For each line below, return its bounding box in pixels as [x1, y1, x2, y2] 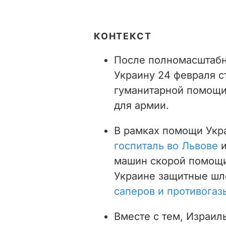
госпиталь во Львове [114, 139, 221, 152]
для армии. [114, 99, 169, 111]
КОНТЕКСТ [94, 30, 152, 41]
